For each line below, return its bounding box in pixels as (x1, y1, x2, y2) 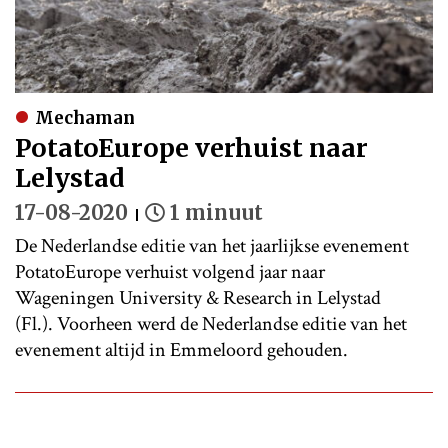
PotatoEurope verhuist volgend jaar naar (15, 259, 325, 286)
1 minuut (170, 200, 263, 226)
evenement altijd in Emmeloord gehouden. (15, 337, 352, 364)
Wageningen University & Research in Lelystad (15, 285, 381, 312)
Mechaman (35, 107, 135, 130)
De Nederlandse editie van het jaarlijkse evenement (15, 233, 409, 260)
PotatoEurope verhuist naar (15, 132, 368, 165)
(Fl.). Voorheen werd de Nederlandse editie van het (15, 311, 407, 338)
